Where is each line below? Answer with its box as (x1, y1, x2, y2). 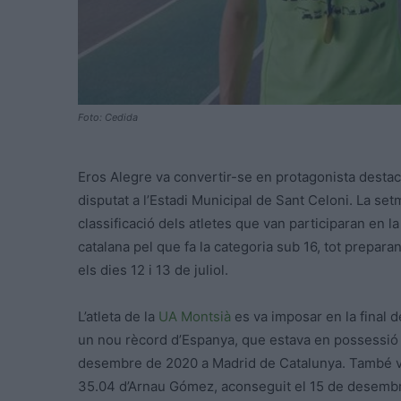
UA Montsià (158, 308, 231, 326)
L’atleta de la (78, 308, 158, 326)
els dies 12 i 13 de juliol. (78, 261, 228, 279)
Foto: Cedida (78, 111, 138, 124)
